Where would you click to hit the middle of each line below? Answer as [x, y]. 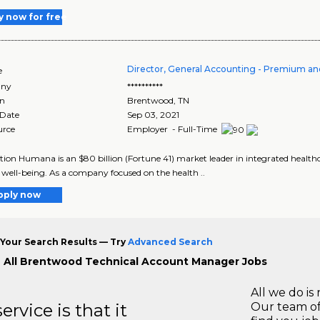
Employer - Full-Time [174, 129]
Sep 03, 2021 [154, 115]
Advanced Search [170, 242]
